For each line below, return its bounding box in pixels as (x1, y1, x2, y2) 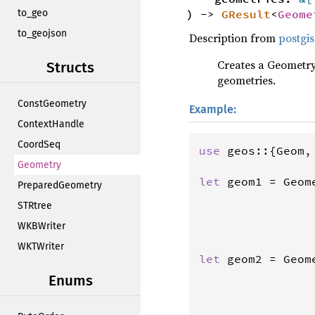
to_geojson (18, 27, 67, 39)
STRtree (18, 200, 52, 212)
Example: (189, 102, 236, 116)
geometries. (217, 72, 276, 88)
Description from (189, 30, 278, 46)
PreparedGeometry (18, 179, 102, 191)
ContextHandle (18, 118, 84, 130)
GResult (221, 6, 271, 21)
